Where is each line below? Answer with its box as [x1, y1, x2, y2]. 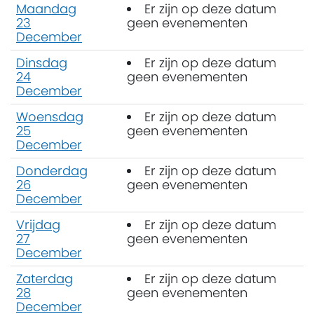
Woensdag [16, 107, 83, 125]
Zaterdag [16, 269, 73, 287]
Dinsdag [16, 53, 67, 71]
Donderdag [16, 161, 88, 179]
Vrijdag [16, 215, 60, 233]
